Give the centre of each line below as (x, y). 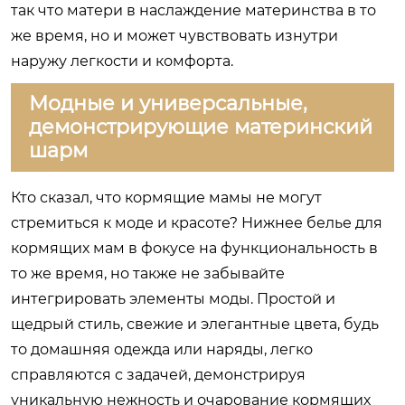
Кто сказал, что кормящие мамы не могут (166, 197)
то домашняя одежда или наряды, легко (162, 349)
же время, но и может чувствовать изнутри (174, 35)
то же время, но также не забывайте (148, 273)
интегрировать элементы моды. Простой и (173, 298)
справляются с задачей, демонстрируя (158, 374)
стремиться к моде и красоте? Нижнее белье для (197, 222)
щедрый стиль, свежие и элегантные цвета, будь (195, 324)
